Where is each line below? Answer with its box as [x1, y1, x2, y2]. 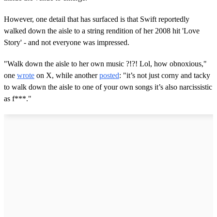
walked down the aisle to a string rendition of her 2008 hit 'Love [4, 26, 200, 35]
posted [99, 71, 119, 79]
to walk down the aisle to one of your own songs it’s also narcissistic [4, 82, 212, 91]
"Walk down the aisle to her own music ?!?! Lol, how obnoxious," [4, 59, 207, 68]
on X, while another [34, 71, 99, 79]
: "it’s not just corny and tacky [119, 71, 210, 79]
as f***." [4, 94, 31, 103]
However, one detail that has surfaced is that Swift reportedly [4, 15, 189, 23]
